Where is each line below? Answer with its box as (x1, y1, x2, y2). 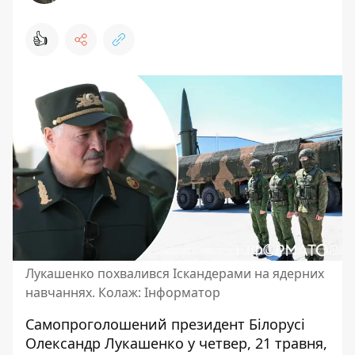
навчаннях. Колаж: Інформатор (25, 284, 220, 301)
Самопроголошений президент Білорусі (25, 315, 305, 334)
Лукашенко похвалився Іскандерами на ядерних (25, 265, 324, 282)
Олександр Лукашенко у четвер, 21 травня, (25, 334, 327, 353)
